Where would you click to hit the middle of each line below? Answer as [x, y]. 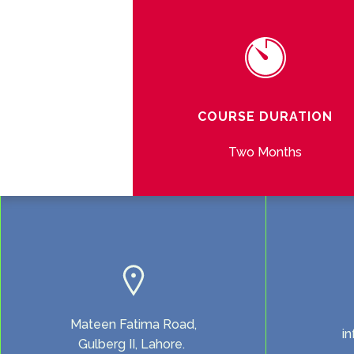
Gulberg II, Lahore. [133, 344]
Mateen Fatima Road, [133, 324]
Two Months [265, 153]
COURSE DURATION [265, 117]
